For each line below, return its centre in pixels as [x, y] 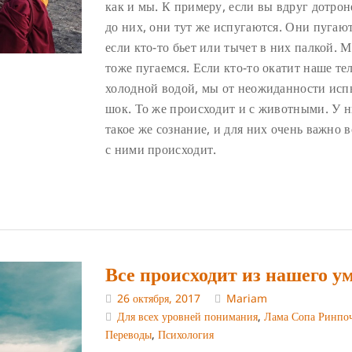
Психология [186, 334]
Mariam [247, 298]
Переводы [128, 334]
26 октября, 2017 [159, 298]
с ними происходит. [161, 150]
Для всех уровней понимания [187, 316]
